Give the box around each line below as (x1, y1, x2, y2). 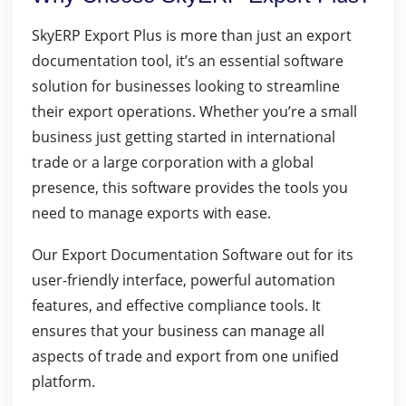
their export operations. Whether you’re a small (32, 101, 357, 121)
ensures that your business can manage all (32, 321, 324, 341)
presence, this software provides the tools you (32, 178, 348, 198)
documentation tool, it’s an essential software (32, 51, 343, 71)
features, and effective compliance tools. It (32, 295, 321, 315)
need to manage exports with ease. (32, 203, 271, 223)
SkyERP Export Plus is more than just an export (32, 25, 352, 45)
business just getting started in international (32, 127, 335, 147)
